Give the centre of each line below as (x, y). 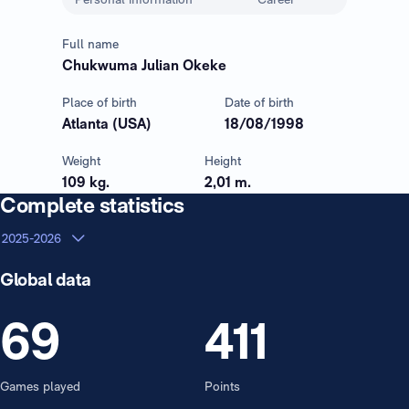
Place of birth (100, 102)
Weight (81, 161)
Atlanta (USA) (107, 124)
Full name (90, 44)
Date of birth (259, 102)
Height (223, 161)
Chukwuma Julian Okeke (144, 65)
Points (222, 386)
